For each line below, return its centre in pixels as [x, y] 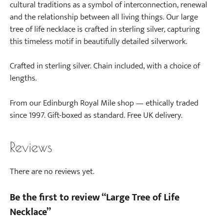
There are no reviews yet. [52, 171]
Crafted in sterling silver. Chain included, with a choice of [105, 66]
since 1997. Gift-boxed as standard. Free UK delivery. [96, 115]
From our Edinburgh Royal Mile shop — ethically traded [104, 103]
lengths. [23, 78]
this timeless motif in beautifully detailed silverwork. [99, 41]
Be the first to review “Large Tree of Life [95, 198]
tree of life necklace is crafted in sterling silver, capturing [105, 29]
